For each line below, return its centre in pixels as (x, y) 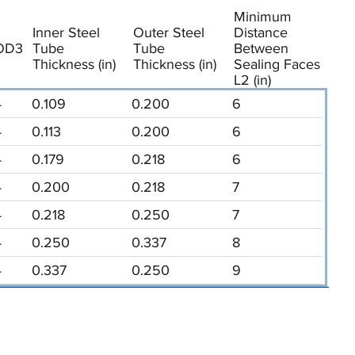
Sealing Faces (277, 64)
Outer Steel (168, 32)
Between (261, 48)
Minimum (262, 16)
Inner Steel (66, 32)
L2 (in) (252, 80)
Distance (260, 32)
